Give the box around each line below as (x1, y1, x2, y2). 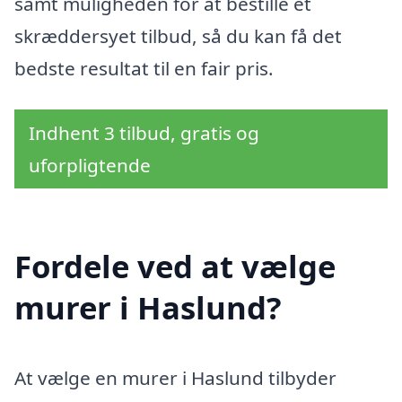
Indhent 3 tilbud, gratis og (29, 119, 259, 145)
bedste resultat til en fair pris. (14, 55, 274, 81)
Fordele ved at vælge (14, 245, 336, 288)
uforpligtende (29, 152, 151, 178)
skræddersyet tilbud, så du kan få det (14, 22, 342, 48)
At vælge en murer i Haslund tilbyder (14, 365, 336, 391)
